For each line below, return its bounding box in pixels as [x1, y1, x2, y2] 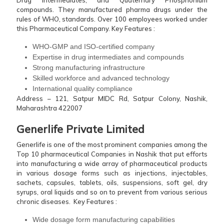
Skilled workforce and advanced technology [32, 74, 169, 82]
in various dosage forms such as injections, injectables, [16, 169, 207, 177]
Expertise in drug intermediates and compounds [32, 53, 184, 61]
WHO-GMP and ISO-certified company [32, 42, 154, 51]
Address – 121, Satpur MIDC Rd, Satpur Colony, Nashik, [16, 94, 207, 103]
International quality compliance [32, 84, 132, 93]
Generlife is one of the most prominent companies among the [16, 140, 207, 149]
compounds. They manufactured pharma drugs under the [16, 5, 207, 14]
